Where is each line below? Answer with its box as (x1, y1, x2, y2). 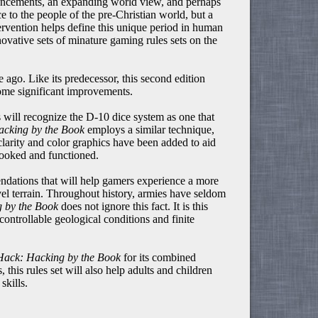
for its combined (121, 251, 197, 264)
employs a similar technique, (84, 124, 215, 136)
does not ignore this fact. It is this (58, 200, 209, 213)
